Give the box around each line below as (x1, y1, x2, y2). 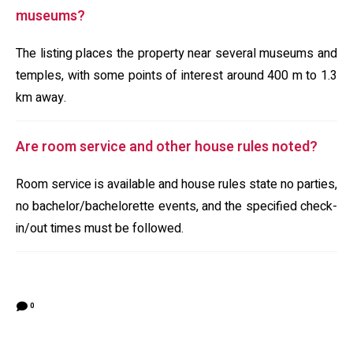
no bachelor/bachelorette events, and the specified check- (16, 197, 337, 216)
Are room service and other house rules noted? (16, 136, 318, 158)
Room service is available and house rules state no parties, (16, 175, 337, 194)
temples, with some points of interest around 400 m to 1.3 (16, 66, 337, 85)
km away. (16, 88, 66, 107)
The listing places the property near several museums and (16, 44, 337, 63)
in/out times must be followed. (16, 219, 184, 238)
